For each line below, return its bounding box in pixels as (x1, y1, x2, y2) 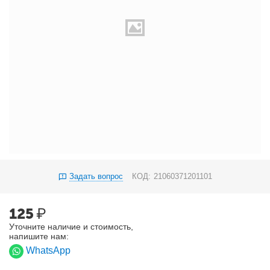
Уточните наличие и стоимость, (9, 222, 134, 232)
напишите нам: (9, 231, 69, 242)
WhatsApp (26, 245, 71, 256)
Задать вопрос (69, 172, 123, 181)
